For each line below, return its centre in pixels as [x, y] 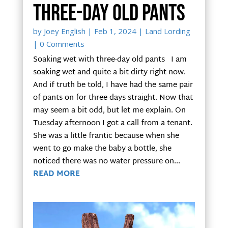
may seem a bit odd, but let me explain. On [109, 110]
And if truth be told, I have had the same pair [113, 85]
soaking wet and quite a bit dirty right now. [109, 72]
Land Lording [167, 31]
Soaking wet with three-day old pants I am [110, 60]
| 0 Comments [59, 44]
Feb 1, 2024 [115, 31]
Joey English [64, 31]
